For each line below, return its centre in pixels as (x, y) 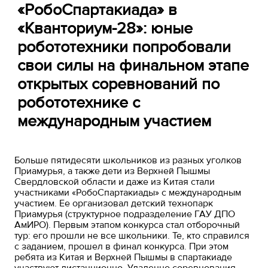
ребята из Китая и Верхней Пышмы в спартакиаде (124, 257)
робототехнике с (79, 102)
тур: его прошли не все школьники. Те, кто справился (132, 235)
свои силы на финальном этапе (133, 65)
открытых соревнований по (119, 84)
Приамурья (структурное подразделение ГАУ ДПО (125, 214)
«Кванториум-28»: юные (105, 28)
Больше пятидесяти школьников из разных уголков (128, 160)
